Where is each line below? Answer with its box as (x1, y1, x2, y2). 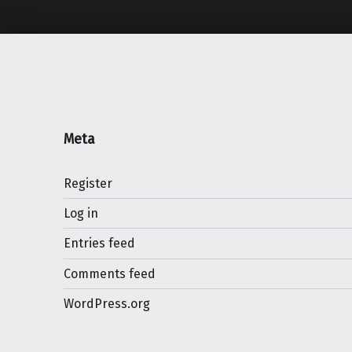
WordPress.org (63, 295, 150, 311)
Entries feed (63, 236, 135, 251)
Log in (63, 206, 98, 222)
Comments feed (63, 266, 156, 281)
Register (63, 176, 112, 192)
